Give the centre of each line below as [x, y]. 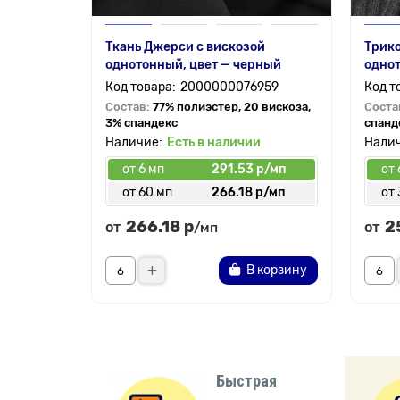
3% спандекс [142, 123]
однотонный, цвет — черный [193, 65]
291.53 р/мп [249, 169]
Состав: [129, 107]
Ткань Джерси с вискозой [185, 47]
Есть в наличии [214, 142]
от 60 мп [147, 192]
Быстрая [246, 381]
